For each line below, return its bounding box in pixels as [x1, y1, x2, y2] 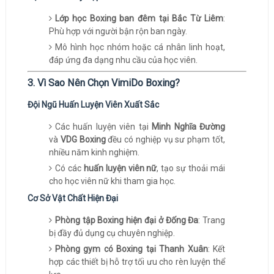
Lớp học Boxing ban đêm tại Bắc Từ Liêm [54, 13, 224, 23]
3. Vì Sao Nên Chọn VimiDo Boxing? [27, 77, 180, 89]
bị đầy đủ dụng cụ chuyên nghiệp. [48, 228, 175, 238]
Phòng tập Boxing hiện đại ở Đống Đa [54, 215, 199, 225]
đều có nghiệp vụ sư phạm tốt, [105, 135, 226, 144]
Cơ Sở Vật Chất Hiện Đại [27, 193, 118, 203]
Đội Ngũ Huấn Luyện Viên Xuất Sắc [27, 100, 159, 109]
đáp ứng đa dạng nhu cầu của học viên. [48, 55, 198, 65]
